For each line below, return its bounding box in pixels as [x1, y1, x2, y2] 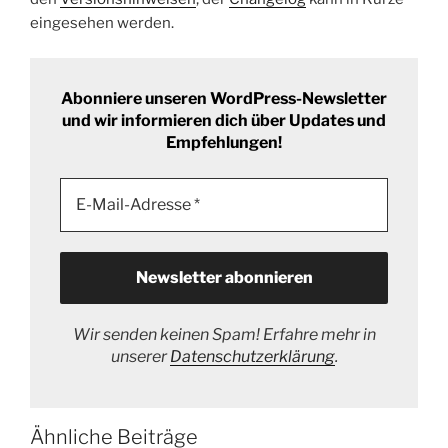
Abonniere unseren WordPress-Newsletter [61, 88, 387, 108]
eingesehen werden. [30, 14, 174, 33]
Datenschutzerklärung [169, 346, 335, 366]
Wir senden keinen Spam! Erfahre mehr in [72, 324, 376, 344]
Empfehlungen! [166, 132, 282, 152]
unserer [110, 346, 170, 366]
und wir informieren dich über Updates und [62, 110, 386, 130]
